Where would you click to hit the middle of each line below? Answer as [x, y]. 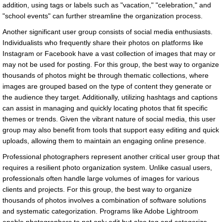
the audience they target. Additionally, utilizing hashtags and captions [110, 97]
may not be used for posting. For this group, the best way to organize [111, 65]
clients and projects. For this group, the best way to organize [97, 190]
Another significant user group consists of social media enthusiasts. [108, 32]
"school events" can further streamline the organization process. [103, 16]
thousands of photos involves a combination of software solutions [104, 200]
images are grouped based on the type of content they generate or [107, 86]
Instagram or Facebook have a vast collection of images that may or [109, 54]
